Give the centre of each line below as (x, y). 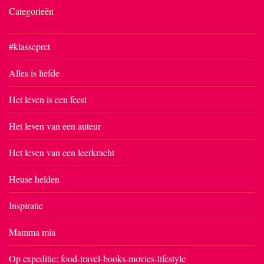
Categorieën (31, 11)
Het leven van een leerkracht (62, 152)
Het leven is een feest (48, 99)
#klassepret (29, 46)
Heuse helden (34, 179)
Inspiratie (26, 205)
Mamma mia (32, 232)
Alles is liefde (34, 73)
